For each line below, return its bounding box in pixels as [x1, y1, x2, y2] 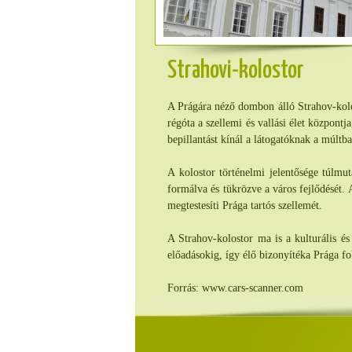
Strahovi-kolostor [167, 59, 304, 83]
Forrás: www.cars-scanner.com [167, 282, 303, 294]
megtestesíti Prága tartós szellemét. [167, 200, 322, 211]
